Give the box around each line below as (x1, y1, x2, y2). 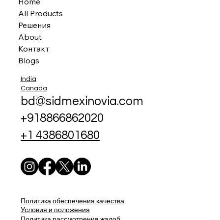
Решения (18, 20, 51, 30)
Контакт (18, 44, 50, 54)
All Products (18, 8, 63, 19)
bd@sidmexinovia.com (21, 95, 144, 108)
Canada (20, 84, 47, 92)
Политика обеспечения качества (21, 197, 125, 205)
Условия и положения (20, 207, 90, 214)
